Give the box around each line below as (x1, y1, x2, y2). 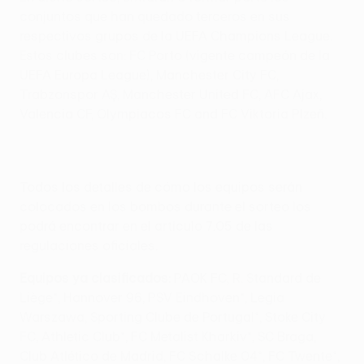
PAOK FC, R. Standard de (171, 270, 321, 285)
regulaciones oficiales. (19, 237, 158, 253)
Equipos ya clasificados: (19, 270, 171, 285)
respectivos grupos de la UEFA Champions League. (19, 28, 332, 43)
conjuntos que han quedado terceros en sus (19, 8, 290, 24)
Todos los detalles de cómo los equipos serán (19, 179, 302, 194)
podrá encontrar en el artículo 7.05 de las (19, 218, 273, 233)
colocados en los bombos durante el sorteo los (19, 198, 311, 214)
